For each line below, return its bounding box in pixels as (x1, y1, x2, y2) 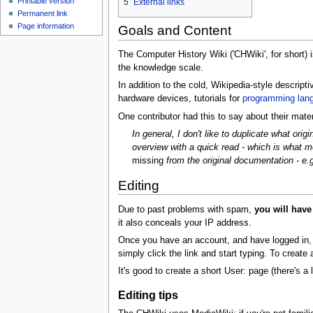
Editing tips (117, 288, 178, 301)
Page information (17, 22, 75, 31)
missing (131, 156, 163, 166)
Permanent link (17, 9, 68, 18)
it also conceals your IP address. (117, 217, 252, 228)
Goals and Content (117, 23, 231, 38)
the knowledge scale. (117, 63, 203, 73)
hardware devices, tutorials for (117, 94, 242, 104)
